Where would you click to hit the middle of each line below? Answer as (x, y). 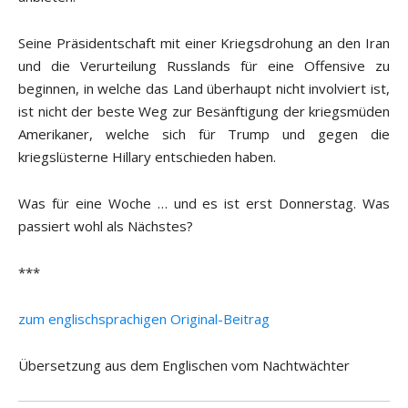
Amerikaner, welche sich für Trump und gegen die (204, 134)
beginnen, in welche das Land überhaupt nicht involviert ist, (204, 89)
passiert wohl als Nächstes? (106, 226)
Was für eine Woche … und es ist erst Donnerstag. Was (204, 204)
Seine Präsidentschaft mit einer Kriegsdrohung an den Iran (204, 43)
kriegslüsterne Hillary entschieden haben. (147, 157)
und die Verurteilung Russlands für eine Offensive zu (204, 66)
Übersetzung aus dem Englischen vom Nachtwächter (184, 366)
